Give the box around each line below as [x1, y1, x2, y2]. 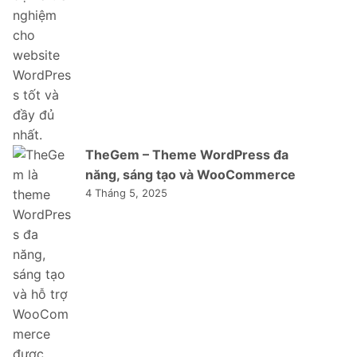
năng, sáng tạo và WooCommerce [85, 166, 296, 182]
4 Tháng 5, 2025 [85, 186, 167, 199]
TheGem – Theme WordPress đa [85, 146, 288, 163]
